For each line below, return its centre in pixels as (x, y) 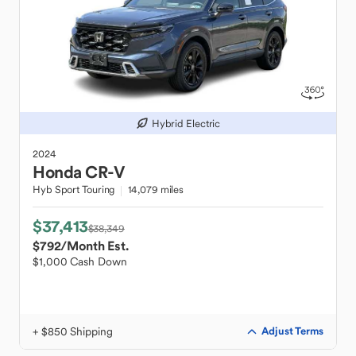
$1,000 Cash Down (80, 261)
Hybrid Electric (186, 123)
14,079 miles (156, 190)
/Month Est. (95, 246)
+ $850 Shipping (73, 331)
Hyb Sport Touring (74, 190)
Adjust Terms (292, 331)
